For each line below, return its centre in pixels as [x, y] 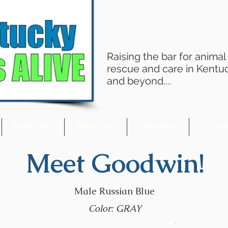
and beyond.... [139, 81]
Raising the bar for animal [166, 56]
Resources [96, 127]
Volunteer [158, 127]
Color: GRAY [115, 208]
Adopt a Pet [33, 127]
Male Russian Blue [115, 191]
